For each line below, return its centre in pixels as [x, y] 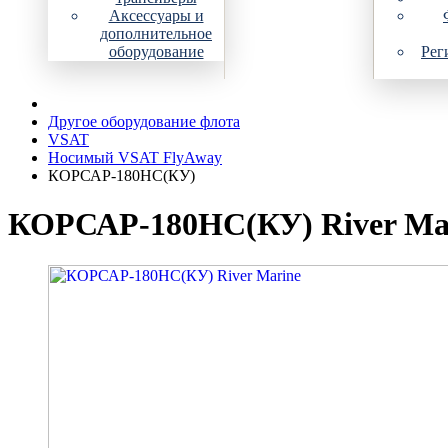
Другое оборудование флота [144, 121]
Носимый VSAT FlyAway [135, 157]
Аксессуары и [156, 15]
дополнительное [156, 33]
